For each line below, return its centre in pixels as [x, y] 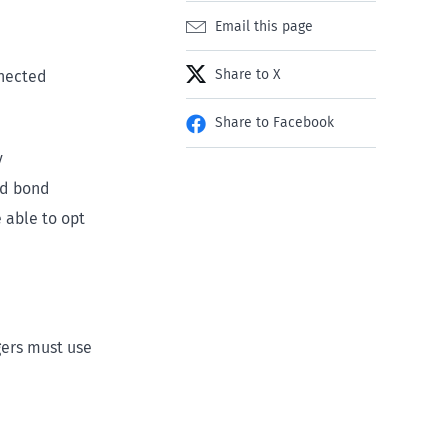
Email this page [264, 26]
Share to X [247, 74]
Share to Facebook [274, 123]
